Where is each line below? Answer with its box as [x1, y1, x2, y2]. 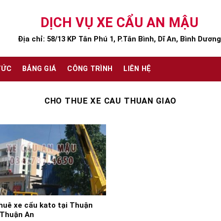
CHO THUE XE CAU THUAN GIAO [44, 96, 177, 106]
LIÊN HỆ [123, 65, 151, 73]
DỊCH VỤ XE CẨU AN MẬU [40, 14, 198, 31]
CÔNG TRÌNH [67, 65, 113, 73]
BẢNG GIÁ [22, 65, 57, 73]
